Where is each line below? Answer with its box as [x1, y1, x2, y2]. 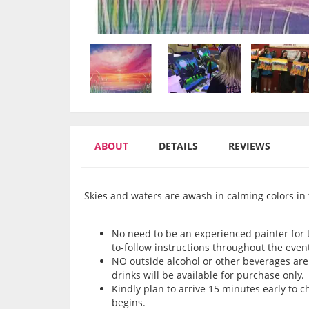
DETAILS [159, 139, 198, 153]
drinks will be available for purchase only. [112, 268, 304, 282]
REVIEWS [228, 139, 270, 153]
